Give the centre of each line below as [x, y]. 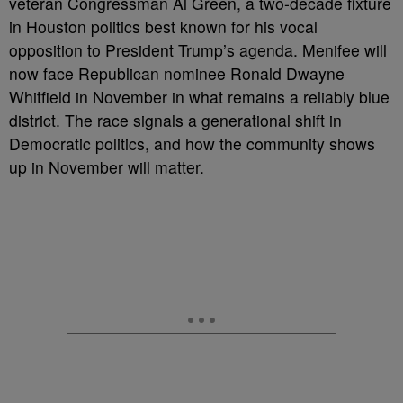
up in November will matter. [107, 167]
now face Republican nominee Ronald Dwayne [177, 73]
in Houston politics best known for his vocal [163, 27]
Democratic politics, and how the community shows [192, 143]
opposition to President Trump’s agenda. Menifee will [198, 50]
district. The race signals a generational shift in [175, 120]
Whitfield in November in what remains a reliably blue [199, 97]
